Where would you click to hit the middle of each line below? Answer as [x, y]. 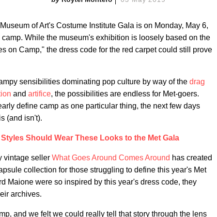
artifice [39, 94]
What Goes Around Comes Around [111, 158]
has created [191, 158]
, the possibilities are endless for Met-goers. [125, 94]
